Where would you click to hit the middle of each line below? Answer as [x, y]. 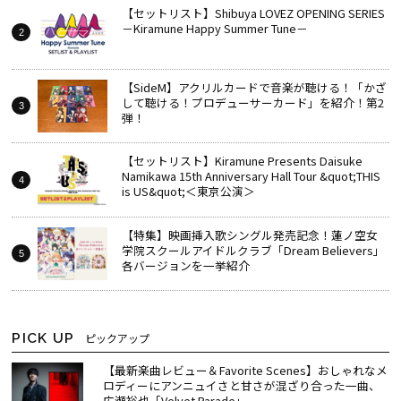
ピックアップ [118, 338]
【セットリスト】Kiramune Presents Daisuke [242, 161]
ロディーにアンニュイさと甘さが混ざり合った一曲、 [241, 385]
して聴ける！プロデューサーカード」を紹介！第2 [252, 102]
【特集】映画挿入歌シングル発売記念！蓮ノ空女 [249, 235]
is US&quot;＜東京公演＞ [188, 192]
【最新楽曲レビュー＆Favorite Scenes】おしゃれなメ [245, 370]
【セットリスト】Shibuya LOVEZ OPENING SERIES [253, 13]
